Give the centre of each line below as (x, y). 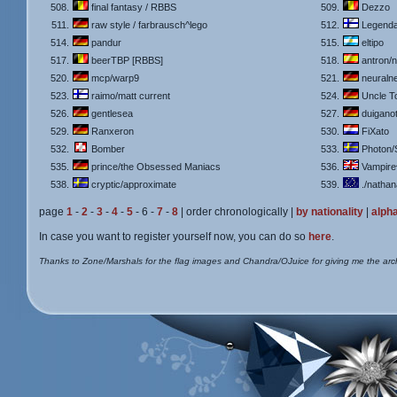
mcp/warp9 (114, 78)
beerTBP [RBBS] (126, 60)
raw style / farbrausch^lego (148, 25)
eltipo (371, 43)
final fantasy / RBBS (132, 7)
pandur (105, 43)
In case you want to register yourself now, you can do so (174, 237)
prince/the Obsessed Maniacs (155, 167)
